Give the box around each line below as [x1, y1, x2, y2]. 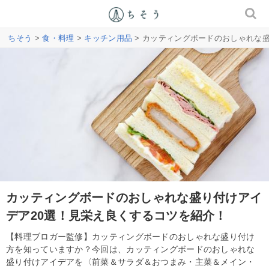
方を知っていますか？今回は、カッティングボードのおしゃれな [6, 244, 255, 254]
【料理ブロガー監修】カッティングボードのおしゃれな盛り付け [6, 231, 255, 241]
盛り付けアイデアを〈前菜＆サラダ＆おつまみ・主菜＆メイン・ [6, 256, 255, 267]
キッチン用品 [84, 34, 133, 43]
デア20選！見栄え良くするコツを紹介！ [6, 208, 227, 222]
